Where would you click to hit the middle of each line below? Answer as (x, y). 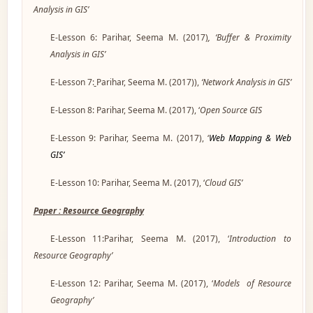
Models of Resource (252, 283)
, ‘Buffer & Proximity (249, 37)
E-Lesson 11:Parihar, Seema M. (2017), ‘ (139, 238)
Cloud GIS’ (223, 182)
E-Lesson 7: (72, 82)
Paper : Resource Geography (88, 210)
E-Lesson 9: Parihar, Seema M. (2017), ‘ (129, 138)
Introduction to (260, 238)
